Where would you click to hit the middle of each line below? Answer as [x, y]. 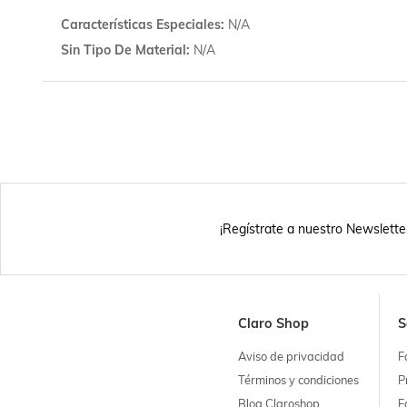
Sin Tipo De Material [123, 50]
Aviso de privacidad [291, 356]
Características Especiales [140, 25]
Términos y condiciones [298, 379]
